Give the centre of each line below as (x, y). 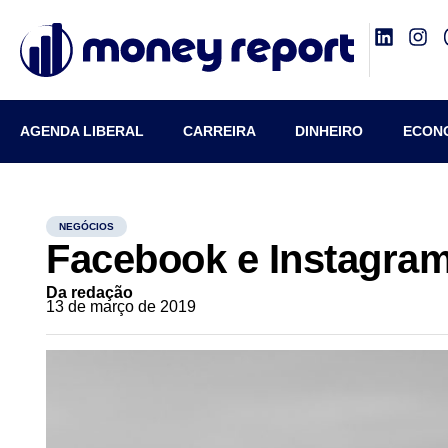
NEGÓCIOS (87, 226)
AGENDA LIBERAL (82, 131)
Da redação (90, 292)
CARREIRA (220, 131)
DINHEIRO (329, 131)
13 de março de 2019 (121, 306)
